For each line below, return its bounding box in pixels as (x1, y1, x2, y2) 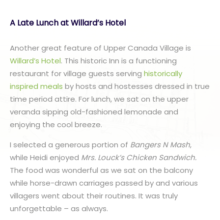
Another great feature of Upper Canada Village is (10, 43, 191, 53)
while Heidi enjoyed (10, 152, 81, 163)
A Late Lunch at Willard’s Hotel (10, 17, 126, 28)
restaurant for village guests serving (10, 68, 144, 79)
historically (144, 68, 182, 79)
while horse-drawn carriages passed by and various (10, 178, 198, 188)
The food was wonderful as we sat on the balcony (10, 165, 193, 175)
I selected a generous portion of (10, 139, 130, 150)
